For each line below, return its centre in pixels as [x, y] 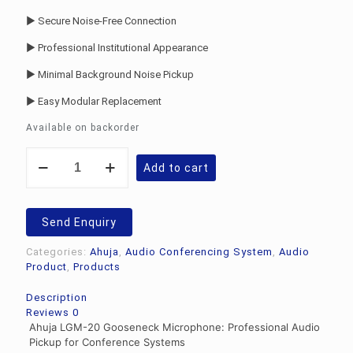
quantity [48, 229]
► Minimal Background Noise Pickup [110, 74]
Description [57, 297]
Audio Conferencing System [199, 251]
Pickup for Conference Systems [107, 342]
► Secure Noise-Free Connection [101, 20]
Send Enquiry [79, 222]
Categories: [58, 251]
